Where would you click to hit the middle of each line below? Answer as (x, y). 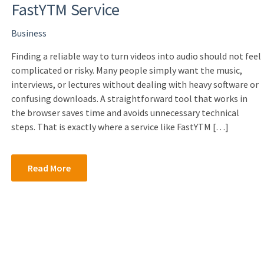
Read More (49, 168)
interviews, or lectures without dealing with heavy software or (135, 84)
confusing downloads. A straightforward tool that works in (129, 98)
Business (29, 33)
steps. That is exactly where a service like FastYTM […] (120, 126)
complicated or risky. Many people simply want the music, (127, 70)
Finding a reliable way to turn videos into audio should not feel (136, 56)
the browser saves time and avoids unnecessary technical (125, 112)
